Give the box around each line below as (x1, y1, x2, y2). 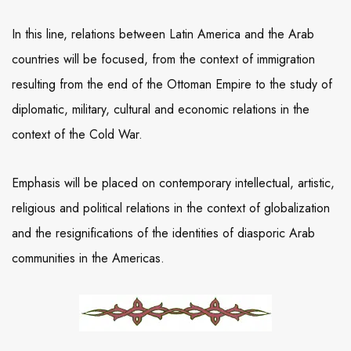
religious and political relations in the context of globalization (12, 199, 330, 218)
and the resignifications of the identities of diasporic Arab (12, 224, 315, 243)
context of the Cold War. (12, 125, 143, 144)
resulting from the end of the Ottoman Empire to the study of (12, 75, 332, 94)
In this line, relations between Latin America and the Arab (12, 25, 314, 44)
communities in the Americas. (12, 249, 165, 268)
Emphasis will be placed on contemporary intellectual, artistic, (12, 174, 335, 193)
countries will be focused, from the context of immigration (12, 50, 315, 69)
